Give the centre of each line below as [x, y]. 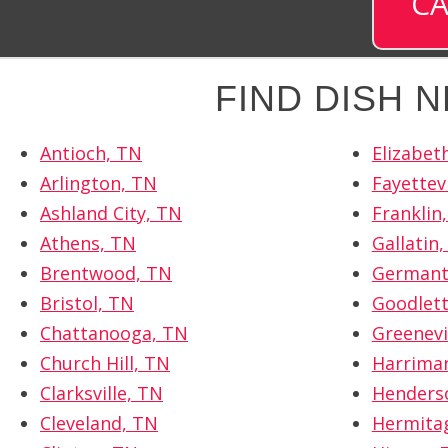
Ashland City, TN [111, 213]
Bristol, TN [87, 303]
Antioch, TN [91, 153]
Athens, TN [88, 243]
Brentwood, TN [106, 273]
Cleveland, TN [99, 423]
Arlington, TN [98, 183]
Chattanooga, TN [114, 333]
